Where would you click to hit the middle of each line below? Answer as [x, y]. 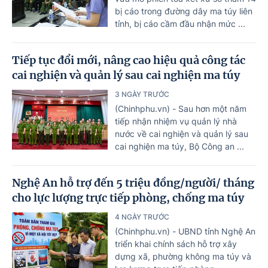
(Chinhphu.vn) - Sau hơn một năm [181, 108]
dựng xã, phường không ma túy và [183, 256]
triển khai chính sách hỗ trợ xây [176, 243]
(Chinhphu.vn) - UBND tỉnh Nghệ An [185, 231]
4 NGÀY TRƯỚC [142, 217]
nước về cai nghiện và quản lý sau [182, 133]
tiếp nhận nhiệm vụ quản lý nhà [176, 121]
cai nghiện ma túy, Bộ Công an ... [179, 146]
